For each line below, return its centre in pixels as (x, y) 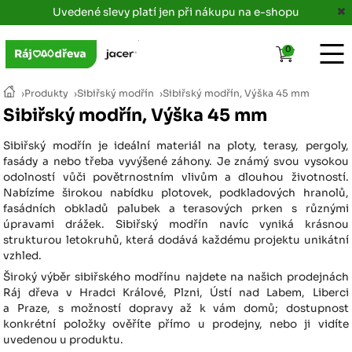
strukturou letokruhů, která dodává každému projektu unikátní (176, 240)
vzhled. (23, 256)
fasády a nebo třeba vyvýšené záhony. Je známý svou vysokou (176, 162)
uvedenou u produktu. (64, 340)
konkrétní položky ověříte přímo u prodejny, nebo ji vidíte (176, 324)
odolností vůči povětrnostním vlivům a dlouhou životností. (176, 178)
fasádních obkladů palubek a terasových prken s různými (176, 209)
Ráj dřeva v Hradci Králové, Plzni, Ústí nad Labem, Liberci (176, 293)
